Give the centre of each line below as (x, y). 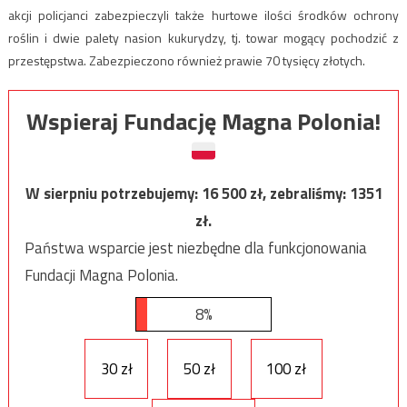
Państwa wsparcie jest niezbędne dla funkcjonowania (195, 248)
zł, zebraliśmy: (299, 194)
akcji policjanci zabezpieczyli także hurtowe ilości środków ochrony (203, 15)
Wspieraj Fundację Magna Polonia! (203, 122)
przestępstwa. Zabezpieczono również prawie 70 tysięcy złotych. (186, 61)
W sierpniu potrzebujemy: (113, 194)
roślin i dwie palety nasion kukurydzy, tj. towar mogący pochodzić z (203, 38)
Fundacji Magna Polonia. (101, 276)
